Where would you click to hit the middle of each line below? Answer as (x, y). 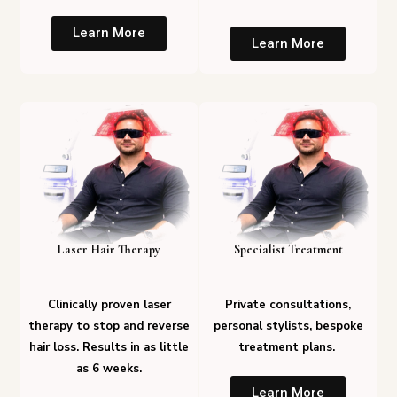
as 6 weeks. (109, 369)
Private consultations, (288, 305)
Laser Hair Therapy (109, 250)
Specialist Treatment (288, 250)
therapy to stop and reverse (109, 327)
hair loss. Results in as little (109, 348)
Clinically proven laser (109, 305)
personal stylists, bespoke (288, 327)
